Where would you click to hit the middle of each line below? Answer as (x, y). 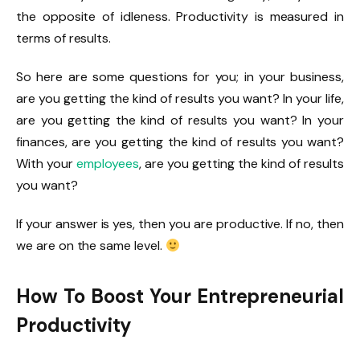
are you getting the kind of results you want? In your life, (180, 99)
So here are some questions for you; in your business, (180, 77)
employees (108, 164)
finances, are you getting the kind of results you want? (180, 142)
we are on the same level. (91, 246)
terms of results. (64, 39)
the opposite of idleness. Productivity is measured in (180, 17)
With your (47, 164)
